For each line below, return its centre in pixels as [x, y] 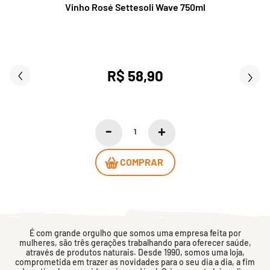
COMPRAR [141, 162]
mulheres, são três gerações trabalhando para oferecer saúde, [135, 242]
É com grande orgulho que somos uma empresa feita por [135, 233]
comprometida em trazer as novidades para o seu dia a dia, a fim [135, 262]
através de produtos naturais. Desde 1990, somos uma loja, [135, 252]
